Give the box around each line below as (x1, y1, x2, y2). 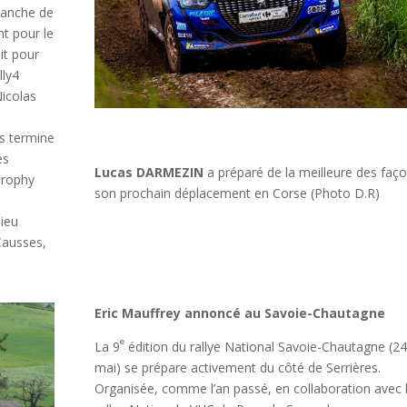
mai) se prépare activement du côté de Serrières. (94, 359, 381, 377)
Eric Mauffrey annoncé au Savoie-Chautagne (94, 304, 385, 323)
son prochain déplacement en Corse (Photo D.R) (94, 184, 380, 202)
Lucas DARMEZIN (94, 163, 203, 181)
